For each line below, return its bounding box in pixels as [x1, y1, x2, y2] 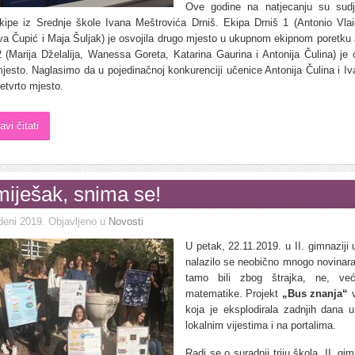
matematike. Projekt [185, 288, 282, 300]
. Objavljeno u [42, 216, 109, 227]
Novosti [109, 216, 143, 227]
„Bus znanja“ [281, 288, 349, 300]
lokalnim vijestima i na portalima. [185, 319, 336, 331]
